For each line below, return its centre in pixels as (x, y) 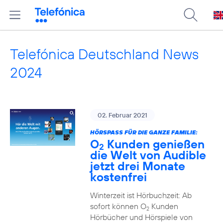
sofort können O (118, 206)
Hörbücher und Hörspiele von (141, 217)
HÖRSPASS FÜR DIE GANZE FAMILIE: (144, 132)
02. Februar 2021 (122, 115)
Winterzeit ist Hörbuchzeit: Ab (141, 195)
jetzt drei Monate (137, 166)
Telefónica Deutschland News (104, 54)
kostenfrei (118, 177)
